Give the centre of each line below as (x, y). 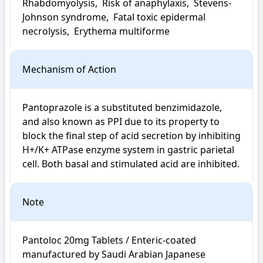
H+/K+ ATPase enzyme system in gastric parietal (128, 150)
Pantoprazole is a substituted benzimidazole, (122, 107)
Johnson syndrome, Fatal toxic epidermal (114, 17)
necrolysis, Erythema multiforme (96, 31)
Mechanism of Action (69, 69)
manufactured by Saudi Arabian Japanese (114, 254)
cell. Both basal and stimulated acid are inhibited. (131, 164)
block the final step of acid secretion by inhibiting (131, 136)
